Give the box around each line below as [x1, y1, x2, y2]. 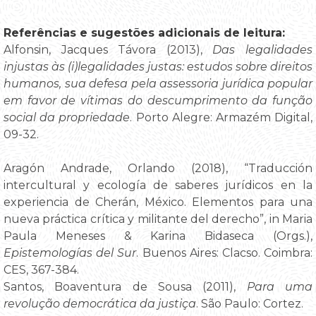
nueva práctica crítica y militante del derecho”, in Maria [4, 212, 312, 226]
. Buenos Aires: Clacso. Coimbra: [136, 245, 313, 260]
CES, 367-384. [4, 262, 79, 276]
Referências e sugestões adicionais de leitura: [4, 25, 285, 39]
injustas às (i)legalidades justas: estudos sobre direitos [4, 59, 312, 73]
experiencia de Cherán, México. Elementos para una [4, 195, 312, 209]
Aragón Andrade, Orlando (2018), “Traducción [4, 161, 312, 175]
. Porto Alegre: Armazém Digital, [130, 110, 313, 124]
